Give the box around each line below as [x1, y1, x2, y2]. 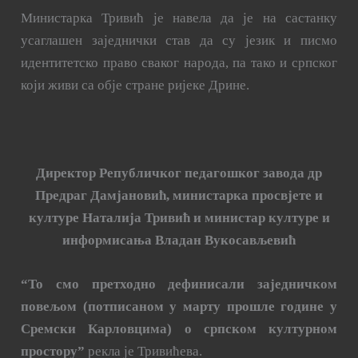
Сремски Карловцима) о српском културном [21, 321, 337, 337]
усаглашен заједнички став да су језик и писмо [21, 32, 337, 48]
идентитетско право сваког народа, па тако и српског [21, 54, 337, 70]
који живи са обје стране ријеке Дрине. [21, 77, 250, 93]
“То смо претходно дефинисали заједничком [21, 276, 337, 292]
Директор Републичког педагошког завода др [36, 165, 322, 181]
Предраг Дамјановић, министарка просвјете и [35, 187, 323, 203]
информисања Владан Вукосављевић [62, 232, 296, 248]
